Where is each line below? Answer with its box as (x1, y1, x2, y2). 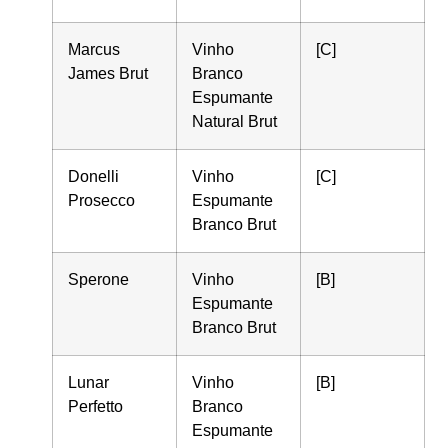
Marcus (68, 40, 121, 58)
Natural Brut (192, 112, 278, 130)
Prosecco (68, 191, 136, 209)
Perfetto (68, 397, 124, 415)
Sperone (68, 270, 130, 288)
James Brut (68, 64, 149, 82)
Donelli (68, 167, 120, 185)
